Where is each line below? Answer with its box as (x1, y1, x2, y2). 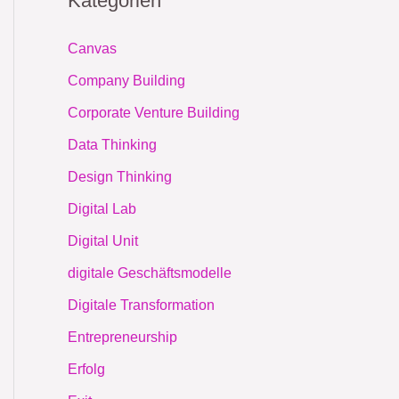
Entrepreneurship (68, 329, 177, 345)
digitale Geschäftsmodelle (68, 265, 232, 281)
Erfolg (68, 361, 105, 377)
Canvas (68, 40, 117, 56)
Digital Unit (68, 232, 138, 248)
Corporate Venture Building (68, 104, 240, 120)
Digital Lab (68, 200, 136, 216)
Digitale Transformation (68, 297, 215, 313)
